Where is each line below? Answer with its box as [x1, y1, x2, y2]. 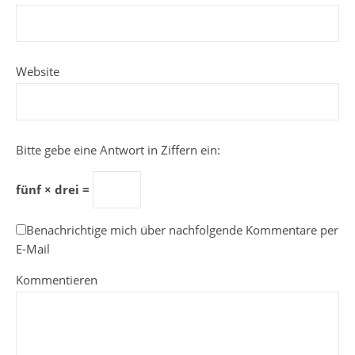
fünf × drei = [16, 181, 93, 197]
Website [16, 63, 59, 79]
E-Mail [16, 241, 50, 257]
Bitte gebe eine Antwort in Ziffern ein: [16, 142, 220, 158]
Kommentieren [16, 272, 97, 288]
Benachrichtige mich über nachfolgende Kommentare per [26, 222, 338, 238]
